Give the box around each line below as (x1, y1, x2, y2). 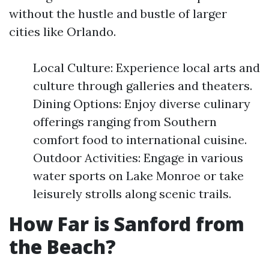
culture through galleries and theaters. (33, 78, 252, 93)
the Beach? (9, 234, 116, 259)
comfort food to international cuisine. (33, 132, 247, 147)
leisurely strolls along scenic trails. (33, 186, 231, 201)
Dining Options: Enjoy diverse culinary (33, 96, 250, 111)
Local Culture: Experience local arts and (33, 60, 260, 75)
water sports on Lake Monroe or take (33, 168, 244, 183)
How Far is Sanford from (9, 211, 244, 237)
